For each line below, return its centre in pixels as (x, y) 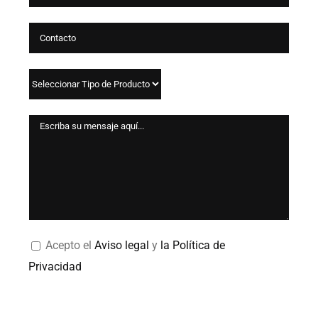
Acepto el (70, 246)
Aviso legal (122, 246)
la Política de (193, 246)
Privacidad (55, 267)
